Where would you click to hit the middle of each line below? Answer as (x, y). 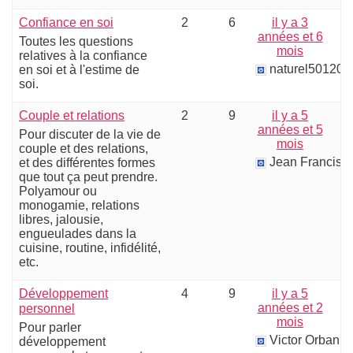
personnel (47, 308)
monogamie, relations (79, 205)
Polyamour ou (58, 191)
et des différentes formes (87, 163)
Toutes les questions (76, 41)
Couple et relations (72, 115)
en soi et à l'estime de (79, 70)
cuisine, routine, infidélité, (90, 248)
